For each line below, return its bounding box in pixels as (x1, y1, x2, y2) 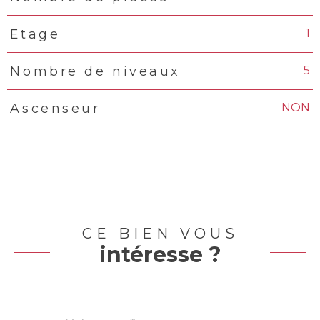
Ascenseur (10, 101, 101, 116)
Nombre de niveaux (10, 64, 180, 79)
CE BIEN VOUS (81, 225, 239, 243)
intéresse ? (99, 241, 221, 269)
